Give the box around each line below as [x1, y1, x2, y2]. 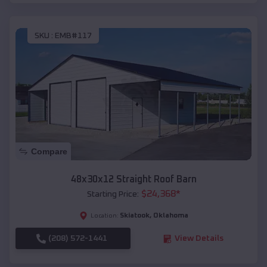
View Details [174, 234, 223, 243]
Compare [31, 147, 67, 157]
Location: [90, 213, 119, 219]
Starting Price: [86, 190, 139, 199]
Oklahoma [153, 212, 188, 220]
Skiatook [119, 212, 150, 220]
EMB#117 [55, 31, 92, 40]
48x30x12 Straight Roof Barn [70, 175, 197, 185]
